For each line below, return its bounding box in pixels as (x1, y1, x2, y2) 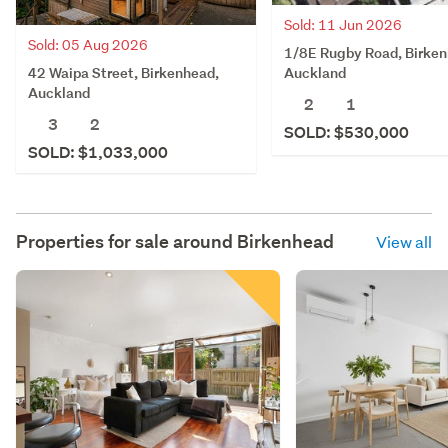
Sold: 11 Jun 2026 (284, 15, 402, 34)
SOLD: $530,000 (284, 121, 409, 143)
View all (376, 230, 432, 252)
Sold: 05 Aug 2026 (28, 35, 148, 54)
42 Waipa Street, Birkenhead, (28, 62, 219, 82)
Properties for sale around (16, 229, 237, 253)
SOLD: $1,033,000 (28, 141, 168, 163)
